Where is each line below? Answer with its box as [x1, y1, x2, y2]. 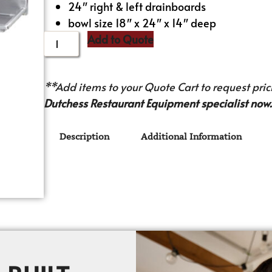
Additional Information [141, 131, 242, 143]
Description [59, 131, 110, 143]
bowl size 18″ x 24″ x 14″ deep [68, 15, 217, 30]
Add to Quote [87, 31, 154, 47]
